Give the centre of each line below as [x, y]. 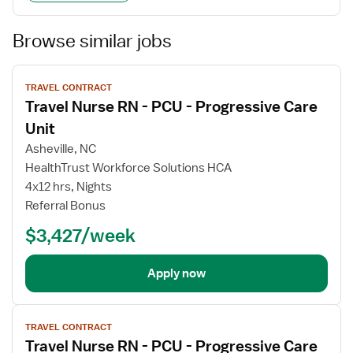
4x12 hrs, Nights [69, 187]
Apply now [176, 273]
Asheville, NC [61, 149]
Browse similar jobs [92, 40]
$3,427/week [80, 235]
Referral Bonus [65, 206]
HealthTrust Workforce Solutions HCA [128, 168]
